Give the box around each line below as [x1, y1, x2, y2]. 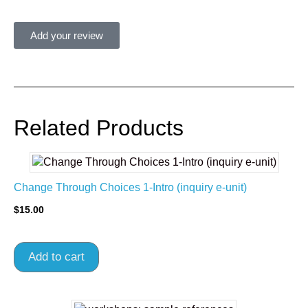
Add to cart [28, 250, 85, 263]
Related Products [14, 115, 184, 140]
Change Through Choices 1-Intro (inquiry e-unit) [14, 181, 247, 193]
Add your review [30, 29, 103, 41]
